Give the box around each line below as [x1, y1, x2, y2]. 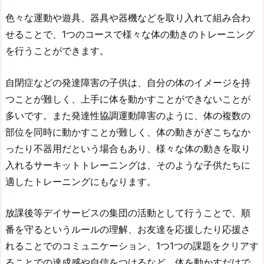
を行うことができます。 [5, 44, 109, 57]
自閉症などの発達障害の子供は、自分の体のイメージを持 [5, 76, 250, 88]
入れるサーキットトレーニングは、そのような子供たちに [5, 159, 250, 171]
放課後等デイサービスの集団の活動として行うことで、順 [5, 207, 250, 219]
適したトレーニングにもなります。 [5, 175, 156, 187]
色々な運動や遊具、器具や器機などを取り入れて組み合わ [5, 11, 250, 24]
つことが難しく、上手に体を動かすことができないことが [5, 93, 250, 105]
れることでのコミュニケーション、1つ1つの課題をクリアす [5, 240, 259, 252]
